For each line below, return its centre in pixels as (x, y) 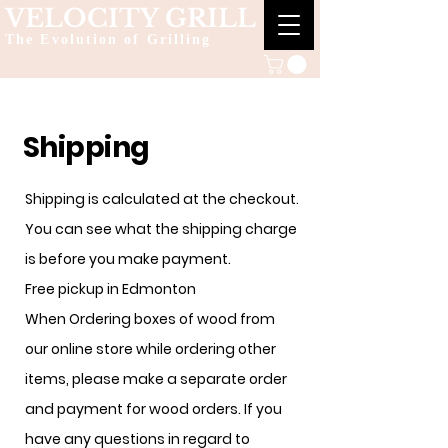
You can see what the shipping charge (161, 229)
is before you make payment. (128, 259)
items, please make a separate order (156, 379)
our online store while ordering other (150, 349)
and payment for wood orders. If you (153, 409)
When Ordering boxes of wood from (150, 319)
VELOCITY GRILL (130, 18)
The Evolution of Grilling (108, 39)
